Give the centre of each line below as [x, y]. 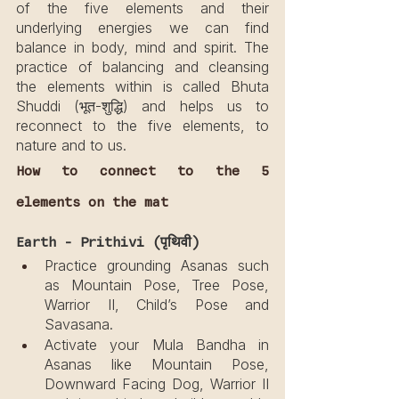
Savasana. [79, 324]
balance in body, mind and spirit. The [142, 48]
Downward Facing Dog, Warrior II [157, 383]
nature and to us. [71, 146]
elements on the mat [92, 203]
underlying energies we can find [142, 28]
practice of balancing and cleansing [142, 67]
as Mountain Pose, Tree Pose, [157, 285]
